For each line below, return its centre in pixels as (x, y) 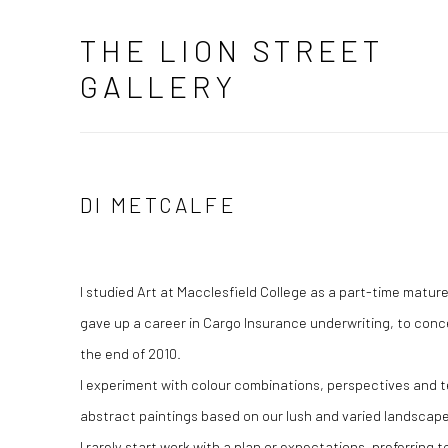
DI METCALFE (158, 204)
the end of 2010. (130, 353)
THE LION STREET (232, 50)
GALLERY (158, 86)
